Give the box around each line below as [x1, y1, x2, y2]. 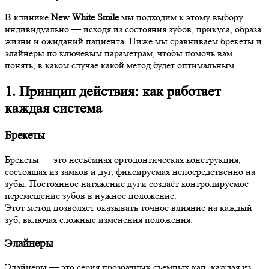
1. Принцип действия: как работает [5, 83, 220, 100]
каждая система [5, 100, 102, 117]
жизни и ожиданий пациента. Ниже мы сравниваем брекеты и [5, 35, 262, 47]
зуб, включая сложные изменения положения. [5, 213, 193, 225]
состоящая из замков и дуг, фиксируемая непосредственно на [5, 165, 255, 177]
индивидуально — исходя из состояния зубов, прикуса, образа [5, 23, 261, 35]
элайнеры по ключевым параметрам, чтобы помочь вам [5, 47, 232, 59]
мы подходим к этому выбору [119, 11, 243, 23]
